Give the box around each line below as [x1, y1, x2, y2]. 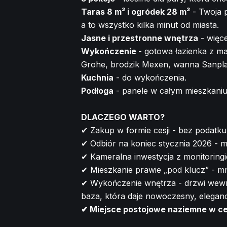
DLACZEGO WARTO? [81, 111, 165, 122]
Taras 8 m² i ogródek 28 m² [81, 6, 190, 17]
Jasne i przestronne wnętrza [81, 32, 198, 43]
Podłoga [81, 85, 113, 96]
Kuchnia [81, 72, 113, 83]
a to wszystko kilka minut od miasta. [81, 19, 219, 30]
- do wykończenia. [113, 72, 186, 83]
